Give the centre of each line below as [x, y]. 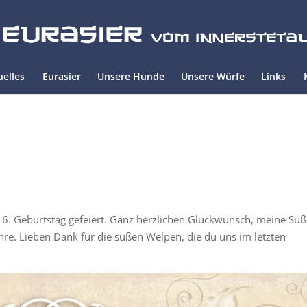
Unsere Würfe [213, 76]
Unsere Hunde [131, 76]
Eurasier [62, 76]
